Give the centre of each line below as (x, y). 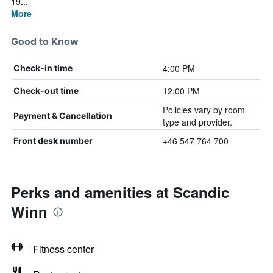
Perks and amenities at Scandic (120, 192)
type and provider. (197, 122)
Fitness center (63, 249)
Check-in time (43, 68)
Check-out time (46, 90)
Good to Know (45, 41)
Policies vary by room (204, 110)
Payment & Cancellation (63, 115)
